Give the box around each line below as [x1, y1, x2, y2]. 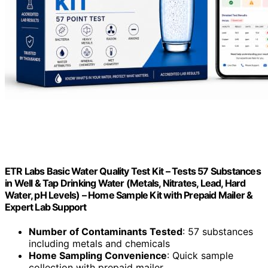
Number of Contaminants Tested [29, 225, 182, 237]
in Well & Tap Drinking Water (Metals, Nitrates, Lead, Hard [5, 176, 246, 189]
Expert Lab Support [5, 200, 87, 213]
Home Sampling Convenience [29, 249, 167, 261]
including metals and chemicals [29, 237, 170, 249]
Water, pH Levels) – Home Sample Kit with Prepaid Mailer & [5, 188, 253, 201]
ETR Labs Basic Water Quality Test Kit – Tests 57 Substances [5, 165, 261, 177]
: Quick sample [167, 249, 233, 261]
